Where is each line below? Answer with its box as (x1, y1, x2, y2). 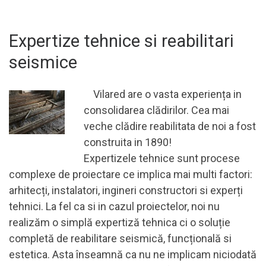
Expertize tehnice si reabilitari (9, 30, 234, 51)
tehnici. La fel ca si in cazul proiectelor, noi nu (9, 200, 220, 213)
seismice (9, 52, 77, 72)
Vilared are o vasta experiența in (83, 88, 242, 101)
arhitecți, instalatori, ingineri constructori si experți (9, 184, 243, 197)
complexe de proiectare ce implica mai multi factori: (9, 168, 252, 181)
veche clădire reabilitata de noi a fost (83, 120, 256, 133)
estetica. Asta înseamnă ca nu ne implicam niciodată (9, 248, 256, 261)
